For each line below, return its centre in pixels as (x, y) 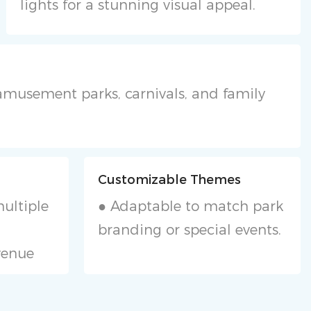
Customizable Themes (169, 180)
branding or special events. (189, 229)
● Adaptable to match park (190, 206)
